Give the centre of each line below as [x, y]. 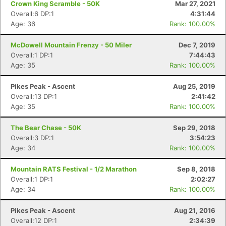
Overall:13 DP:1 [34, 96]
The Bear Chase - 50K [46, 128]
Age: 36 [23, 24]
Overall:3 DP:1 [32, 138]
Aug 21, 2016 [195, 210]
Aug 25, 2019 [194, 86]
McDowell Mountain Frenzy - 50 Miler [71, 45]
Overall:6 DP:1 [32, 14]
